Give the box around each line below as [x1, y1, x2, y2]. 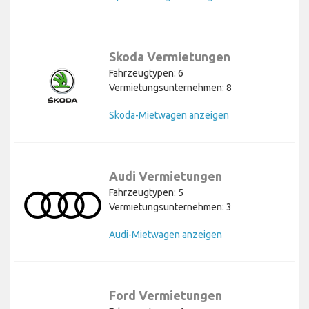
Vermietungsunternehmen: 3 [109, 201, 232, 213]
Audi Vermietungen [109, 169, 222, 183]
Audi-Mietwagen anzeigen [109, 229, 222, 241]
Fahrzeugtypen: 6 [109, 68, 183, 79]
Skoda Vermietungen [109, 50, 230, 64]
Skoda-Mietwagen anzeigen [109, 110, 229, 121]
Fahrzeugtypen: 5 [109, 187, 183, 199]
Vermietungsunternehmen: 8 [109, 82, 232, 94]
